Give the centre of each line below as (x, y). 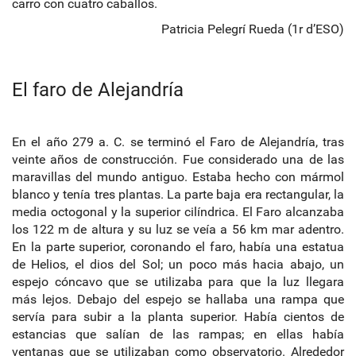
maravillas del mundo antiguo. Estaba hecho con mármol (178, 176)
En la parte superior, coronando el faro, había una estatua (178, 246)
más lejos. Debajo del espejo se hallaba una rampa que (178, 299)
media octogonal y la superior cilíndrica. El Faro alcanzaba (178, 211)
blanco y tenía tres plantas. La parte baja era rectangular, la (178, 194)
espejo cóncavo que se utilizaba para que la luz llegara (178, 281)
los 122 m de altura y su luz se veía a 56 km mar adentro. (178, 229)
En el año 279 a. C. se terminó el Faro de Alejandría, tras (178, 141)
